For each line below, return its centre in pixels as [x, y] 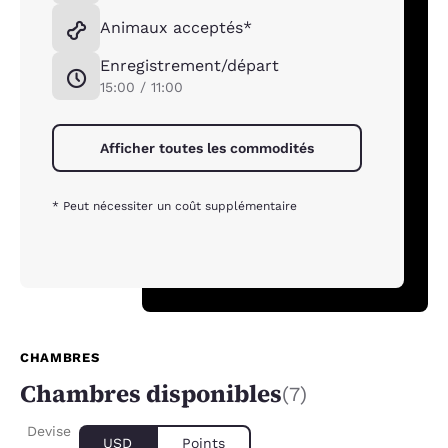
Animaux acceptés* [176, 27]
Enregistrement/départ [189, 65]
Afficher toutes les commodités [207, 148]
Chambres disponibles [151, 393]
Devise [49, 431]
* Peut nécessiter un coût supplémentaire [174, 206]
